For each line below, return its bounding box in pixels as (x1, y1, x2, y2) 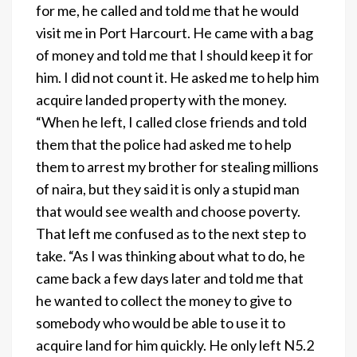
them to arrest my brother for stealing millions (36, 157, 319, 175)
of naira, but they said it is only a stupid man (36, 179, 300, 198)
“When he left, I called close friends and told (36, 112, 307, 131)
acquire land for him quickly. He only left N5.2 (36, 335, 314, 354)
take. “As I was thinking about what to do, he (36, 246, 305, 265)
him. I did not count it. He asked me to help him (36, 68, 319, 86)
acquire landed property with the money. (36, 90, 287, 108)
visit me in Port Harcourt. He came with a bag (36, 23, 313, 41)
